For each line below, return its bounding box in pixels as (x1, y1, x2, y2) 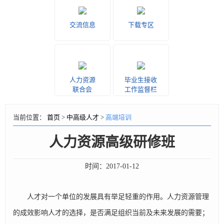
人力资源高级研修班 (49, 134, 175, 150)
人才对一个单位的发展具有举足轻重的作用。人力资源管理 (13, 193, 209, 200)
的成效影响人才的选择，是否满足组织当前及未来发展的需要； (13, 209, 209, 216)
